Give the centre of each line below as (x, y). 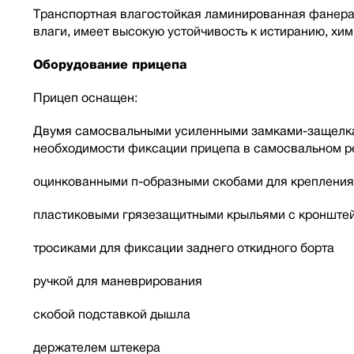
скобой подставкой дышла (112, 314)
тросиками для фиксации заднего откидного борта (184, 248)
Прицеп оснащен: (85, 98)
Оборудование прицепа (110, 64)
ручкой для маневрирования (118, 281)
